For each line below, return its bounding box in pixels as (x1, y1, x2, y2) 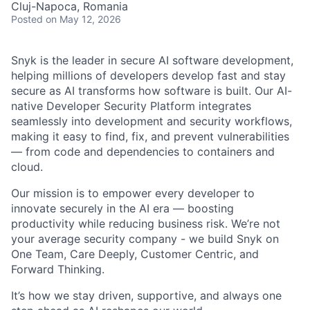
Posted (11, 13, 43, 25)
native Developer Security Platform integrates (11, 99, 251, 113)
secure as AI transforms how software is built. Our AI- (11, 84, 292, 98)
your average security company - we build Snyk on (11, 232, 279, 246)
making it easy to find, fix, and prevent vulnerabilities (11, 129, 289, 143)
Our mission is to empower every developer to (11, 186, 255, 200)
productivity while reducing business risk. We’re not (11, 217, 280, 230)
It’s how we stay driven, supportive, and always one (11, 289, 282, 302)
